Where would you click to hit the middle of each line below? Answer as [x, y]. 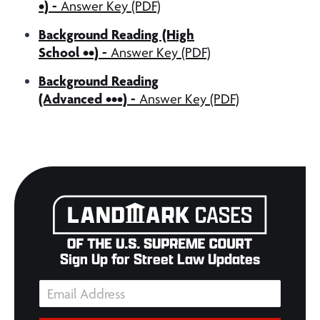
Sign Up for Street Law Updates [160, 259]
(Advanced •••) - [87, 99]
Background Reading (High [116, 34]
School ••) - [73, 52]
